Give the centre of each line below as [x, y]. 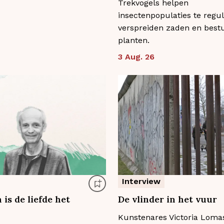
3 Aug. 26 [136, 57]
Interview [141, 181]
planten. [134, 40]
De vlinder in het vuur [167, 199]
